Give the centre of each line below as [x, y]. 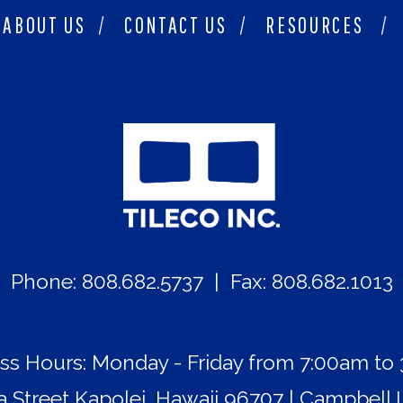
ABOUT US [45, 26]
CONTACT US [175, 26]
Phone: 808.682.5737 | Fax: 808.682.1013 [201, 282]
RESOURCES [315, 26]
